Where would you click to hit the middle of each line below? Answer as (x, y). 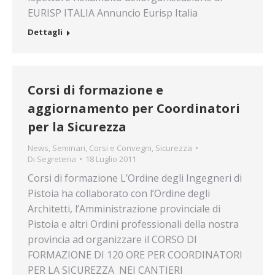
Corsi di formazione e (95, 90)
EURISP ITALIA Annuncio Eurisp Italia (113, 13)
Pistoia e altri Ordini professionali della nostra (133, 224)
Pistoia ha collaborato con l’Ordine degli (119, 193)
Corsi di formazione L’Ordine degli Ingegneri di (135, 178)
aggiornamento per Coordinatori (134, 108)
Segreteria (56, 159)
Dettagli (45, 32)
